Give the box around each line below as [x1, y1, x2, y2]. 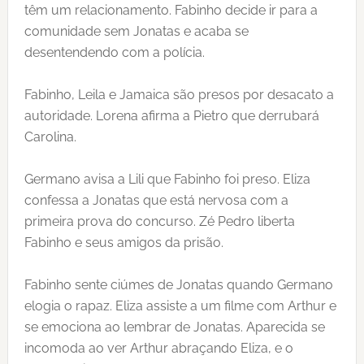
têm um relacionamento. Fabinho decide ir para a [24, 2, 318, 18]
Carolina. [24, 129, 76, 145]
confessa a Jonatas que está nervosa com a [24, 193, 288, 208]
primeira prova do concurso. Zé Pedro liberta [24, 214, 295, 229]
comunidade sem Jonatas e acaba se [24, 24, 249, 39]
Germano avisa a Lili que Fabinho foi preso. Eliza [24, 171, 310, 187]
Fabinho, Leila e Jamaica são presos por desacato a [24, 87, 334, 102]
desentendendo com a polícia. [24, 45, 205, 60]
